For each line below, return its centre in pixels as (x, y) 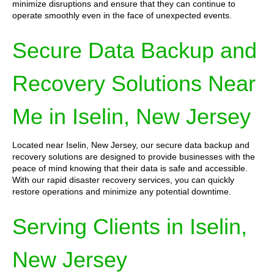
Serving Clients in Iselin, (130, 227)
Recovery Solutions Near (134, 83)
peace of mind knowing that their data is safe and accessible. (130, 168)
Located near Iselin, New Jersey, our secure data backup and (131, 145)
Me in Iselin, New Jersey (131, 117)
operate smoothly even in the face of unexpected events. (122, 15)
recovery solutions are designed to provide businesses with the (134, 157)
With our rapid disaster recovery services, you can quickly (123, 180)
